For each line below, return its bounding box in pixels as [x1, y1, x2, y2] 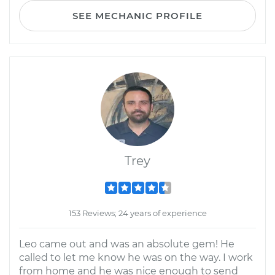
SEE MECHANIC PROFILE [72, 10, 203, 21]
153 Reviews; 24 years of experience [68, 208, 207, 218]
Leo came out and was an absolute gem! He [19, 238, 234, 250]
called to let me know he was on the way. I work [19, 252, 253, 263]
